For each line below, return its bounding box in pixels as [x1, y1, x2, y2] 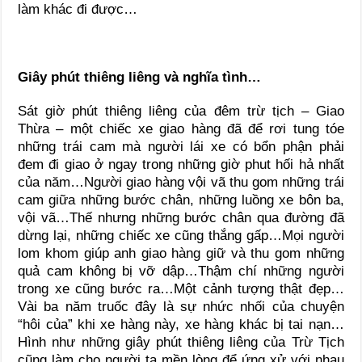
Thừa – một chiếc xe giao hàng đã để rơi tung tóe [18, 120, 344, 137]
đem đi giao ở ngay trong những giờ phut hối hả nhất [18, 156, 344, 172]
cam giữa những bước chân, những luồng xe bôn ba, [18, 192, 344, 208]
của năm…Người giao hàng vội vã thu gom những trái [18, 174, 344, 190]
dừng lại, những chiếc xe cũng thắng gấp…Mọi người [18, 227, 344, 243]
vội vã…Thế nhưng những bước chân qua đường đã [18, 209, 344, 225]
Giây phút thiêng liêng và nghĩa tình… [18, 69, 262, 85]
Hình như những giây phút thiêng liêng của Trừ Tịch [18, 334, 344, 350]
